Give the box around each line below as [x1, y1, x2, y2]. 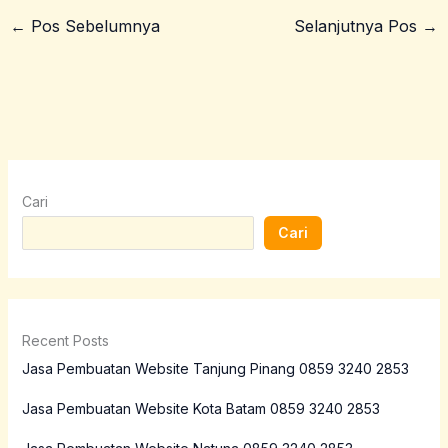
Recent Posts [21, 331, 109, 349]
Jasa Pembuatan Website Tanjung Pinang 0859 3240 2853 [21, 359, 409, 377]
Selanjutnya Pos [294, 15, 423, 36]
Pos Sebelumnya [25, 15, 160, 36]
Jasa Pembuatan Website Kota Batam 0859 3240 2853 [21, 399, 380, 417]
